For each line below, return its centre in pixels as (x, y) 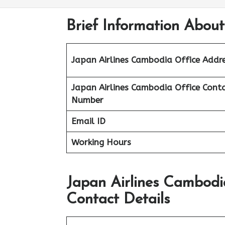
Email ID (88, 121)
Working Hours (101, 142)
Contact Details (118, 199)
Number (87, 100)
